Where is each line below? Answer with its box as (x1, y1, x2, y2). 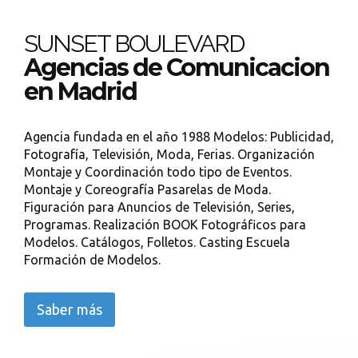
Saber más (37, 301, 102, 317)
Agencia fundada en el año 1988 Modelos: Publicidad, (24, 129, 334, 144)
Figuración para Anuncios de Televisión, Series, (24, 200, 295, 214)
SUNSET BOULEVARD (24, 30, 244, 58)
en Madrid (24, 77, 137, 106)
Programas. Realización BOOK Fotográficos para (24, 217, 306, 232)
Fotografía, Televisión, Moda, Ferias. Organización (24, 147, 315, 161)
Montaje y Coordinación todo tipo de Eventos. (24, 165, 292, 179)
